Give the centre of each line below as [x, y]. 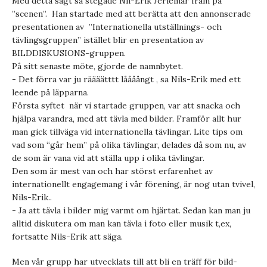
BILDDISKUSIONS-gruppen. [69, 53]
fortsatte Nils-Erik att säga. [67, 236]
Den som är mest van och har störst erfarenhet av [112, 171]
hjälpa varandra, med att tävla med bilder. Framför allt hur [127, 118]
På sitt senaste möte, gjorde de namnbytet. [97, 66]
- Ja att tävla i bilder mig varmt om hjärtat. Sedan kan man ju [131, 210]
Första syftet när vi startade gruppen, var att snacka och [126, 105]
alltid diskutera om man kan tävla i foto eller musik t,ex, [122, 223]
